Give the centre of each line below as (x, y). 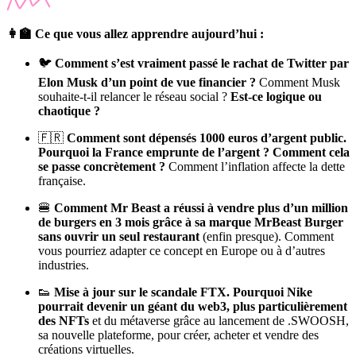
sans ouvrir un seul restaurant (119, 236)
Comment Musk (298, 82)
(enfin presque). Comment (267, 236)
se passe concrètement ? (102, 166)
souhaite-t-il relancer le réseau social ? (134, 96)
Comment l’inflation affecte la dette (255, 166)
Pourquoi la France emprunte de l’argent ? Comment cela (194, 152)
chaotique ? (69, 110)
